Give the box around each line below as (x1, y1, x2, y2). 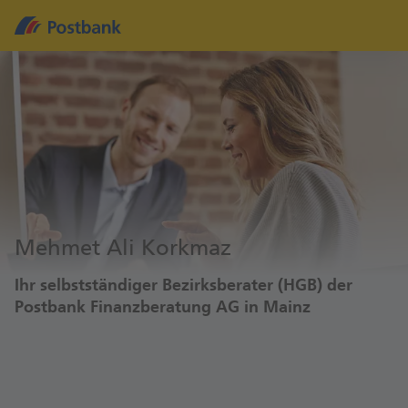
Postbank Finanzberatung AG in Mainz (15, 297, 311, 317)
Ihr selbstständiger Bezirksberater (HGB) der (15, 275, 352, 295)
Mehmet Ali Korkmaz (15, 235, 231, 260)
